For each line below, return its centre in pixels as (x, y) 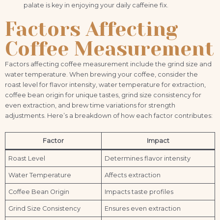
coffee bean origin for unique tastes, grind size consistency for (103, 95)
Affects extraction (133, 175)
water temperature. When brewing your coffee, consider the (101, 75)
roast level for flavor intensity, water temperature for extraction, (105, 85)
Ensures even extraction (143, 208)
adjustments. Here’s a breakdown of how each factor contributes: (109, 116)
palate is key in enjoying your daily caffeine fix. (96, 5)
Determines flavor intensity (148, 158)
